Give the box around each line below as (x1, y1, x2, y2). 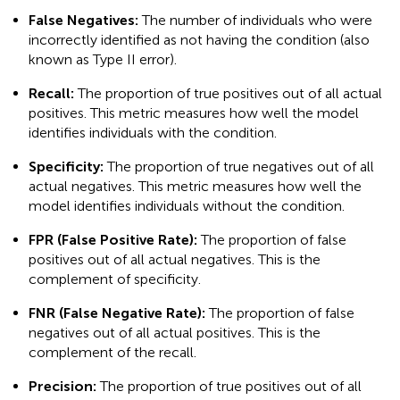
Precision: (29, 378, 96, 396)
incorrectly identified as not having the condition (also (29, 31, 370, 49)
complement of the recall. (29, 344, 196, 362)
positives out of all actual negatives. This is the (29, 251, 321, 269)
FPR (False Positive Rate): (29, 231, 197, 249)
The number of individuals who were (138, 12, 372, 29)
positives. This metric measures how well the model (29, 104, 359, 122)
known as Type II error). (29, 51, 177, 69)
